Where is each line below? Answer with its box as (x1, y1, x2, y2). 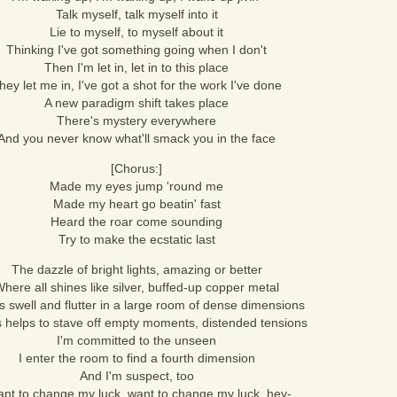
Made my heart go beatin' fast (52, 197, 221, 211)
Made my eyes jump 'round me (50, 179, 223, 193)
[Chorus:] (111, 161, 162, 175)
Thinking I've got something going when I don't (6, 43, 267, 57)
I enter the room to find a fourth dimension (18, 351, 255, 365)
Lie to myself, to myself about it (50, 25, 223, 39)
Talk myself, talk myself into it (55, 7, 218, 21)
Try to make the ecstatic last (58, 232, 215, 246)
